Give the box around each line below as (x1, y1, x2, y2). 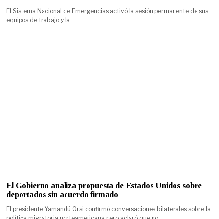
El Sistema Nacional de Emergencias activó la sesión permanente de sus (6, 7, 209, 15)
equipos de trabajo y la (6, 16, 70, 24)
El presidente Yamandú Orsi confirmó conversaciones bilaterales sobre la (6, 205, 211, 213)
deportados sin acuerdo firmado (6, 190, 119, 199)
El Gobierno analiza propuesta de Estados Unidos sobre (6, 181, 202, 191)
